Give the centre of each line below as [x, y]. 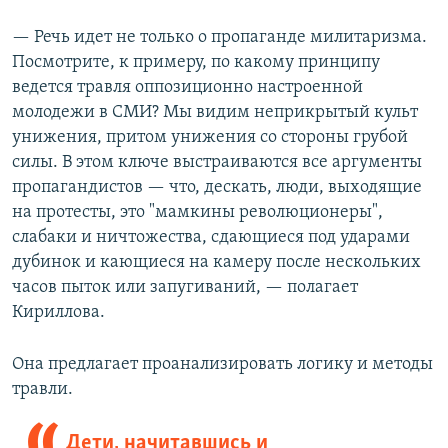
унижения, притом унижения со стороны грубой [210, 137]
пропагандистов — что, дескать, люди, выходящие [217, 187]
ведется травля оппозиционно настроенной [187, 87]
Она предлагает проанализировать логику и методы [222, 364]
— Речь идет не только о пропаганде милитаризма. [219, 37]
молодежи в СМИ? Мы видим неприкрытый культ [215, 112]
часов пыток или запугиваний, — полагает [185, 287]
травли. [42, 389]
